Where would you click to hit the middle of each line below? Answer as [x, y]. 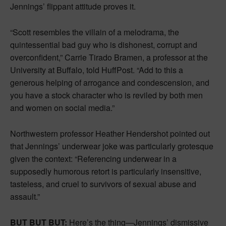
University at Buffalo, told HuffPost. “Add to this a [97, 70]
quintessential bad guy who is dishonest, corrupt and [104, 44]
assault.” [25, 196]
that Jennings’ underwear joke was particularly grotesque [112, 146]
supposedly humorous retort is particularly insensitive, [106, 171]
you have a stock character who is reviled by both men [106, 95]
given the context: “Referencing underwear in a [93, 158]
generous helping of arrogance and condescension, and [110, 82]
